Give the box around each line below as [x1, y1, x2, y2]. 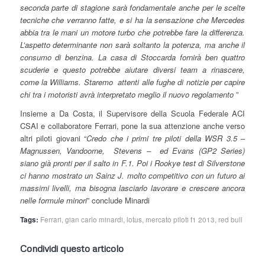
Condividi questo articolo [20, 242, 124, 254]
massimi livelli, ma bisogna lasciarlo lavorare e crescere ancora [20, 182, 245, 193]
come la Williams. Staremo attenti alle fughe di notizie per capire [20, 76, 245, 88]
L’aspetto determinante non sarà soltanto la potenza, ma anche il [20, 38, 245, 50]
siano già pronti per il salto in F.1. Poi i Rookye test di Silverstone [20, 157, 245, 169]
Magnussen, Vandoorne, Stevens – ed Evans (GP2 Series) [20, 144, 245, 156]
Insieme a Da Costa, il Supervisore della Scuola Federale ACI [20, 107, 245, 119]
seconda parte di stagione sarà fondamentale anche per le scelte [20, 1, 245, 13]
